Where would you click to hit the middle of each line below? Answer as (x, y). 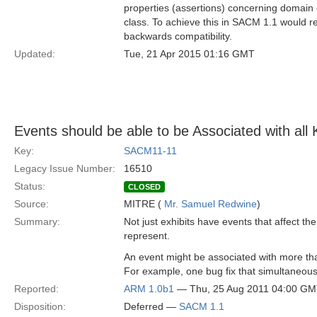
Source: (31, 204)
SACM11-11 (150, 151)
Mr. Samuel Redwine (211, 204)
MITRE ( (144, 204)
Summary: (37, 221)
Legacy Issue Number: (65, 168)
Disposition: (40, 306)
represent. (147, 236)
